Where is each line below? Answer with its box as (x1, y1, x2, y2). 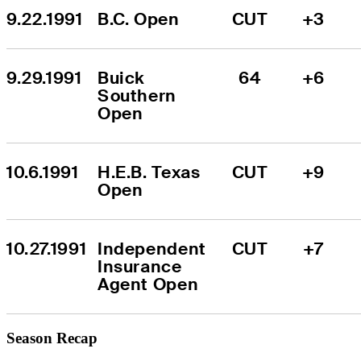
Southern (98, 84, 176, 106)
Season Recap (6, 329, 98, 346)
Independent (98, 237, 206, 259)
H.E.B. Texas (98, 160, 201, 183)
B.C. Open (98, 7, 180, 30)
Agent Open (98, 272, 199, 295)
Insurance (98, 255, 182, 277)
